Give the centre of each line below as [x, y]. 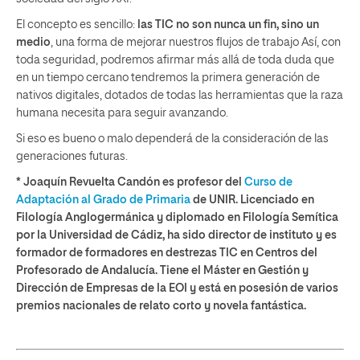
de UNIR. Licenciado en [252, 200]
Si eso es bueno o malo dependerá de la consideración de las [172, 139]
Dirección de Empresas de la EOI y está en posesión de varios [177, 288]
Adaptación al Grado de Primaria [103, 200]
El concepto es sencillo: [77, 25]
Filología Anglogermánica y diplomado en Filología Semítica [177, 217]
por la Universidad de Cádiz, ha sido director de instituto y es [176, 235]
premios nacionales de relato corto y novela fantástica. [161, 306]
